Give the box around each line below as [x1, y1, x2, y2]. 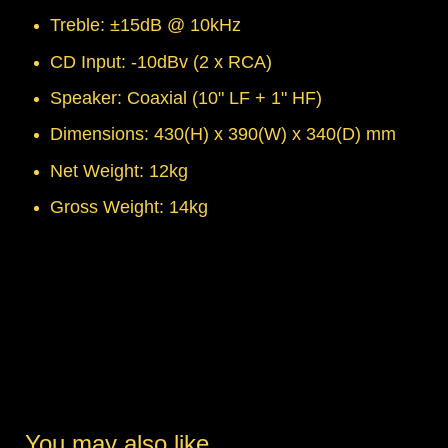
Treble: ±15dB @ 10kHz [50, 15, 241, 36]
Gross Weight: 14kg [50, 197, 208, 218]
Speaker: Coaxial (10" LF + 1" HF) [50, 88, 322, 109]
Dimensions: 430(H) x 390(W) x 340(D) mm [50, 124, 396, 145]
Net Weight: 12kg [50, 160, 188, 181]
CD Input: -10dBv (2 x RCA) [50, 51, 272, 72]
